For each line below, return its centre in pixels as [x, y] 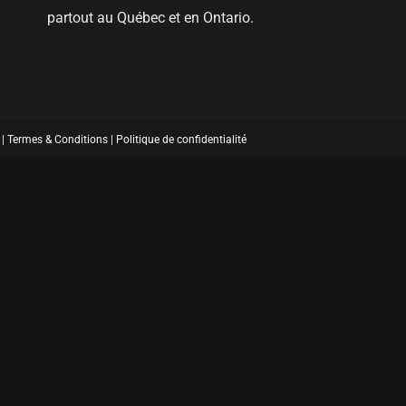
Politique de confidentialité [181, 140]
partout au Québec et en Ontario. [151, 17]
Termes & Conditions [58, 140]
